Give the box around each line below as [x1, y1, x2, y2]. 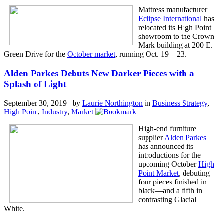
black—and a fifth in [138, 186, 202, 195]
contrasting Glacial [138, 195, 196, 204]
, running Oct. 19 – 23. [115, 49, 186, 58]
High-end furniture [138, 124, 196, 133]
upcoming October [138, 160, 198, 169]
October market [67, 49, 115, 58]
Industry [42, 108, 67, 116]
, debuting [179, 169, 210, 178]
